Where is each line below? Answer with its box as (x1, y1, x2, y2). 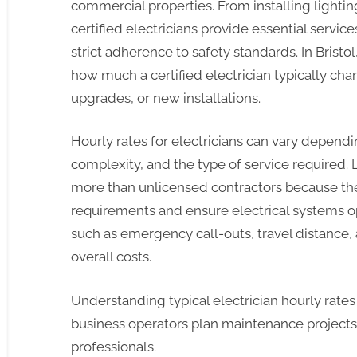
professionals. (71, 338, 156, 355)
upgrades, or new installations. (71, 89, 261, 106)
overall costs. (71, 249, 151, 265)
